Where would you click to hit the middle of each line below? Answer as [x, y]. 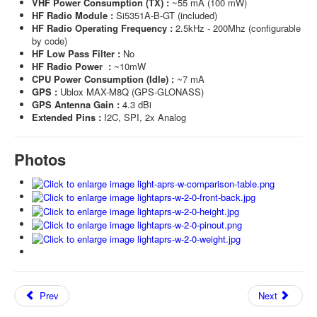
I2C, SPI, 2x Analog [145, 117]
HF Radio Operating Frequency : [104, 28]
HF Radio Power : [71, 66]
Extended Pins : [68, 117]
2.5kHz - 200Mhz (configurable [238, 28]
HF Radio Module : [73, 15]
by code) [50, 41]
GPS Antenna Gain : [77, 104]
